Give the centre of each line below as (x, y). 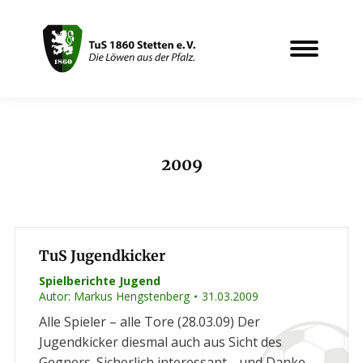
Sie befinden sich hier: (247, 184)
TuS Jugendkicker (102, 256)
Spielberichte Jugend (99, 281)
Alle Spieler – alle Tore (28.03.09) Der (149, 322)
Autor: (56, 296)
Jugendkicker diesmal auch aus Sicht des (160, 342)
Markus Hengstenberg (131, 296)
